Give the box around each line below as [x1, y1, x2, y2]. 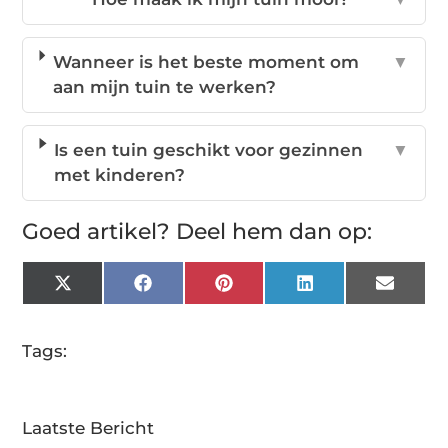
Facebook [150, 280, 238, 301]
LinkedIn [312, 280, 391, 301]
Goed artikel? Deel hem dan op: [22, 217, 373, 245]
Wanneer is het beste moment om [53, 51, 360, 72]
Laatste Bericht [22, 417, 155, 438]
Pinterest [231, 280, 313, 301]
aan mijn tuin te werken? [53, 76, 277, 97]
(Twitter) [70, 297, 145, 318]
